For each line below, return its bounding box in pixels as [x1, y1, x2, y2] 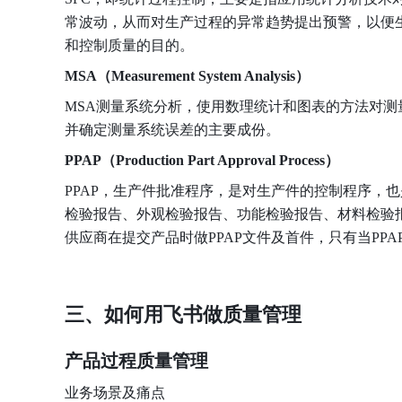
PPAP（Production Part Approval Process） [65, 153, 339, 168]
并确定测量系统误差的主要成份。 [65, 122, 280, 137]
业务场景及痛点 [65, 385, 165, 400]
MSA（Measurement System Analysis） [65, 68, 310, 83]
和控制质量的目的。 [65, 38, 194, 53]
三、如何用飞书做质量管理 [65, 303, 301, 326]
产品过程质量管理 [65, 351, 208, 371]
